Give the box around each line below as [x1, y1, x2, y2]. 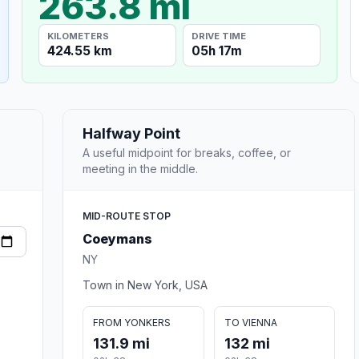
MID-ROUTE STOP [83, 209, 171, 222]
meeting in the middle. [83, 161, 198, 175]
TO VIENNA [224, 316, 277, 329]
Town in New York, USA [83, 277, 208, 292]
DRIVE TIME [192, 30, 247, 42]
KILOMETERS [47, 30, 110, 42]
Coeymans [83, 230, 152, 247]
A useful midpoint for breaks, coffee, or [83, 145, 291, 159]
